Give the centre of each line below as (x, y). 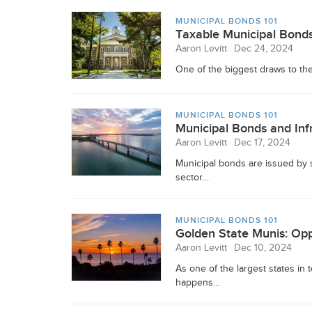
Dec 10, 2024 (263, 248)
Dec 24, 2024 (264, 49)
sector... (192, 178)
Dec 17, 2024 (262, 143)
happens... (197, 283)
